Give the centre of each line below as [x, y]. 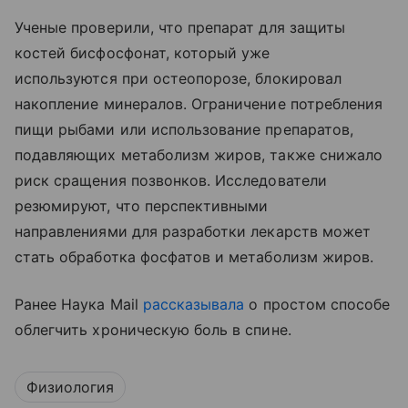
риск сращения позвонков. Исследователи [171, 180]
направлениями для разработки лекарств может [193, 231]
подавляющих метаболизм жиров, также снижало [199, 154]
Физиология [70, 387]
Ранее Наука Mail [79, 304]
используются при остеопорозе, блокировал [178, 78]
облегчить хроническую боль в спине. [153, 329]
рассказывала [194, 304]
